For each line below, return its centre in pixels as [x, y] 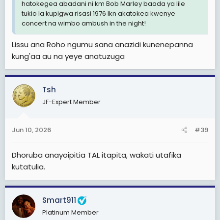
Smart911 [59, 200]
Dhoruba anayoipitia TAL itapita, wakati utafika [96, 155]
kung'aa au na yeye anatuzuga [68, 56]
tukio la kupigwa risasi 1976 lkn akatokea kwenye [98, 14]
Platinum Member [70, 212]
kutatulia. [28, 167]
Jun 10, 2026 [31, 130]
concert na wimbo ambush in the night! [84, 23]
